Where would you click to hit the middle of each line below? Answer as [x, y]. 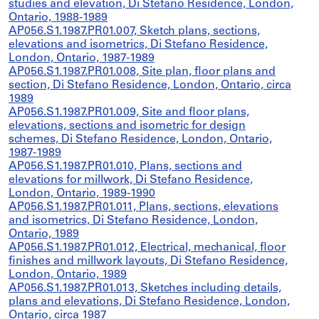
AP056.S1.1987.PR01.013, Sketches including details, [145, 288]
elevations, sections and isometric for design [127, 126]
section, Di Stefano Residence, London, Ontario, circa [150, 85]
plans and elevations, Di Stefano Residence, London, [149, 302]
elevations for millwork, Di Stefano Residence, [131, 180]
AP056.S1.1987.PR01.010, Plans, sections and [125, 167]
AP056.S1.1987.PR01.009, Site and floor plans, [129, 113]
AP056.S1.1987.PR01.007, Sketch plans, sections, [134, 31]
